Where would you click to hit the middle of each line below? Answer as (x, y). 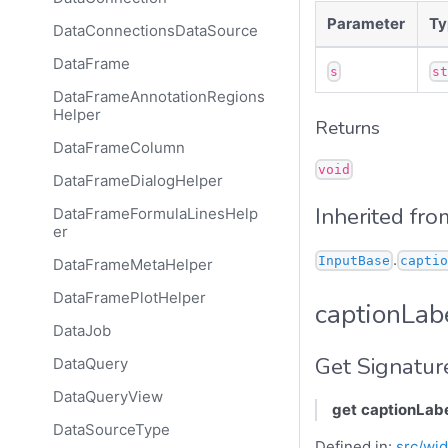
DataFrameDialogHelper (137, 181)
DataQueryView (107, 397)
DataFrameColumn (118, 148)
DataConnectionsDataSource (155, 31)
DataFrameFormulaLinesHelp (155, 214)
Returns (347, 127)
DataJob (81, 331)
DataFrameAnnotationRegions (158, 97)
